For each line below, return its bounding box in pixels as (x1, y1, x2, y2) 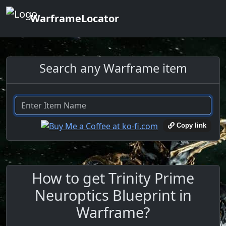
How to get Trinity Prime (32, 167, 194, 188)
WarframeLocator (30, 12, 119, 25)
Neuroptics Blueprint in (34, 185, 192, 205)
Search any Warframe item (39, 60, 187, 76)
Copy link (175, 122, 206, 130)
